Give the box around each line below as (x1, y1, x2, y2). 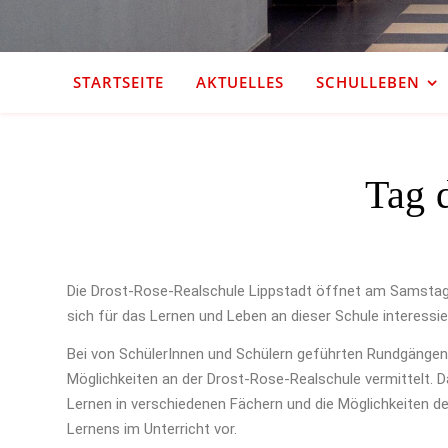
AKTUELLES (195, 72, 284, 92)
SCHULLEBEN (315, 72, 420, 92)
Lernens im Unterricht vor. (67, 420, 237, 438)
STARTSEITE (72, 72, 164, 92)
